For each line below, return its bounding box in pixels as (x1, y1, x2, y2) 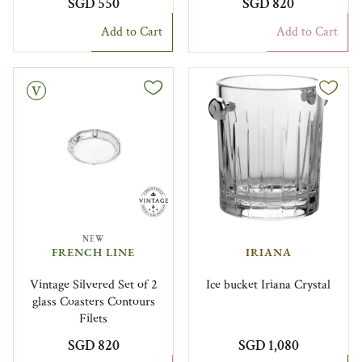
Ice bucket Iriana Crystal (206, 276, 331, 293)
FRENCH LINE (52, 244, 136, 259)
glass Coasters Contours (32, 293, 155, 310)
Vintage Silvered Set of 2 (29, 276, 158, 293)
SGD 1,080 (238, 335, 299, 355)
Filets (79, 309, 108, 327)
